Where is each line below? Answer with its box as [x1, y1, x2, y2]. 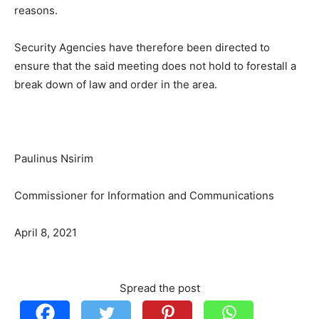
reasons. [14, 4, 58, 17]
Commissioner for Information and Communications [14, 189, 274, 202]
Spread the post [119, 281, 200, 295]
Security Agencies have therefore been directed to [14, 41, 270, 54]
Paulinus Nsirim [14, 152, 93, 165]
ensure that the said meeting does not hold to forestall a [14, 59, 296, 73]
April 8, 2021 [14, 226, 77, 239]
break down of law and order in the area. [14, 78, 217, 91]
